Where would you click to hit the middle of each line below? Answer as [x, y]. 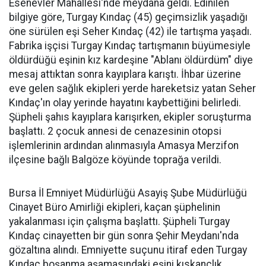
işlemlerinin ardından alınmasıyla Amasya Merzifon [124, 145]
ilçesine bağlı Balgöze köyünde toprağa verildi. [115, 160]
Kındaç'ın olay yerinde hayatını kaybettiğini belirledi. [125, 103]
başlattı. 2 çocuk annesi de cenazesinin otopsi [115, 131]
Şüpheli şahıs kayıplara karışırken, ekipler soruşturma [130, 117]
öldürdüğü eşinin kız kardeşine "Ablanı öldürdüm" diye [131, 60]
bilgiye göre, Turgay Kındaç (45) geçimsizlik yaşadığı [128, 17]
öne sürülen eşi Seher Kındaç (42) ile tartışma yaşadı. [130, 31]
